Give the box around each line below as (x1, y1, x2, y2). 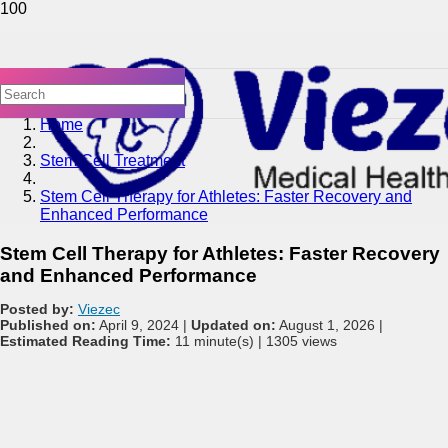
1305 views (266, 332, 337, 349)
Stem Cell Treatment (40, 152, 185, 169)
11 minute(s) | (171, 332, 266, 349)
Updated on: (191, 316, 276, 333)
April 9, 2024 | (96, 316, 191, 333)
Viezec (78, 300, 120, 317)
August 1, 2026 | (276, 316, 383, 333)
